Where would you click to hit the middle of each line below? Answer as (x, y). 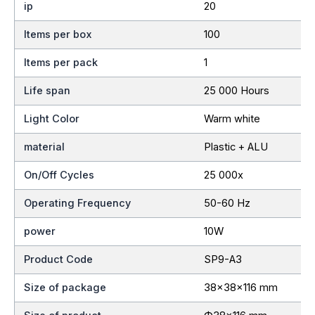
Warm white (232, 118)
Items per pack (61, 62)
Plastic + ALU (236, 147)
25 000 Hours (236, 90)
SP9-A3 (223, 259)
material (45, 147)
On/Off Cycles (59, 175)
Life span (47, 90)
